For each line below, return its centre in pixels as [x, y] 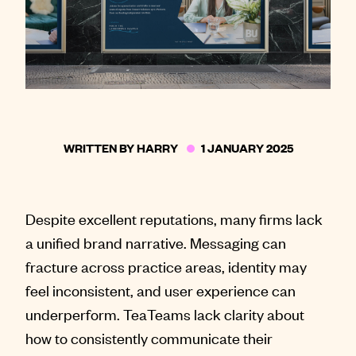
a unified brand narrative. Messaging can [156, 242]
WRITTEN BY [100, 148]
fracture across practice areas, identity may [166, 266]
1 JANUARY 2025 [247, 148]
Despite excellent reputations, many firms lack [174, 219]
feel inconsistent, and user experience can [161, 290]
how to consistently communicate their [149, 338]
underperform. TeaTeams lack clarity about [165, 314]
